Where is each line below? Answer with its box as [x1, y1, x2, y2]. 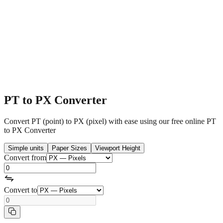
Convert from [4, 153, 46, 162]
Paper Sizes [52, 144, 87, 152]
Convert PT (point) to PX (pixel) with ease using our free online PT [4, 116, 216, 125]
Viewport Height [95, 144, 140, 152]
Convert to [4, 185, 37, 194]
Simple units [8, 144, 44, 152]
